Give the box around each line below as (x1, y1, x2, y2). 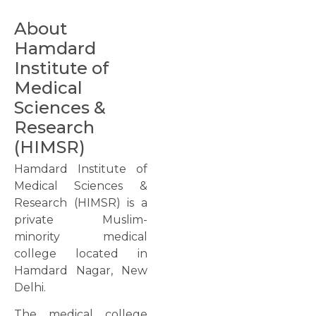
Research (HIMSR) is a (14, 196, 147, 210)
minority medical (14, 230, 147, 244)
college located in (14, 247, 147, 261)
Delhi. (14, 281, 46, 295)
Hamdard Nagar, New (14, 264, 147, 278)
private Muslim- (14, 213, 147, 227)
